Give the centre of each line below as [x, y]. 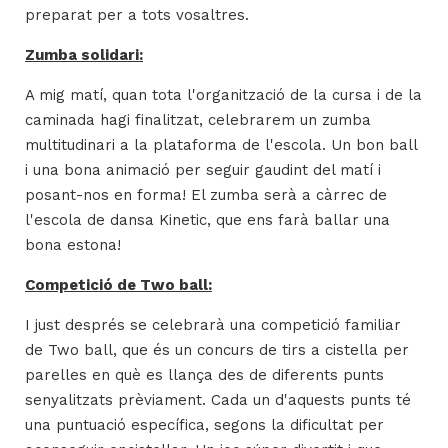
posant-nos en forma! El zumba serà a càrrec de [206, 195]
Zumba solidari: [84, 55]
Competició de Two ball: [118, 285]
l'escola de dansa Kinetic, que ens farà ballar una [207, 220]
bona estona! [73, 245]
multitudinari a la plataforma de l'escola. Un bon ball [221, 145]
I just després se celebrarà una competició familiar [213, 325]
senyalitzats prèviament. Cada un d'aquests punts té [218, 400]
